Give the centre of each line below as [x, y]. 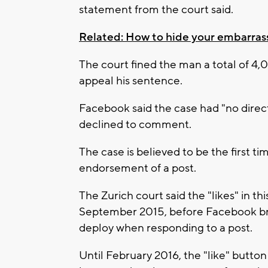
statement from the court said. [156, 9]
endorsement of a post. [138, 168]
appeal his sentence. [131, 80]
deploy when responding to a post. [166, 228]
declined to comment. [135, 124]
